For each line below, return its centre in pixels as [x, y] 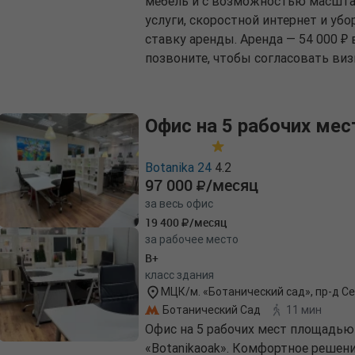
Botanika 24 [178, 168]
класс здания [179, 275]
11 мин [304, 309]
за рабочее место [192, 240]
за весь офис [179, 204]
